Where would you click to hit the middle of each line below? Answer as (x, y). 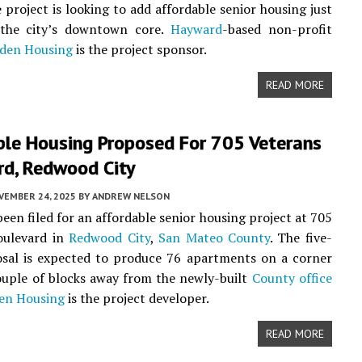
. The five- (301, 238)
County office (292, 278)
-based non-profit (277, 29)
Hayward (196, 29)
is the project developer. (137, 298)
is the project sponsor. (140, 49)
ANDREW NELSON (131, 196)
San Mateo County (214, 238)
